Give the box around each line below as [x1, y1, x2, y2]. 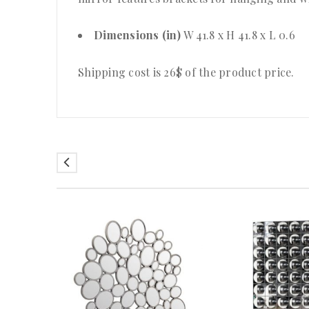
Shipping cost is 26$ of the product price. [78, 65, 295, 80]
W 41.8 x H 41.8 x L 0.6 [183, 28, 295, 43]
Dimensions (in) [94, 28, 183, 43]
